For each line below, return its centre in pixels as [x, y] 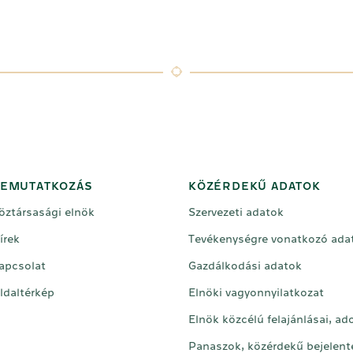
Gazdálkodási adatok [245, 266]
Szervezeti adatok [236, 212]
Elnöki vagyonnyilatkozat [256, 293]
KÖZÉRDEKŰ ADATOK [255, 186]
